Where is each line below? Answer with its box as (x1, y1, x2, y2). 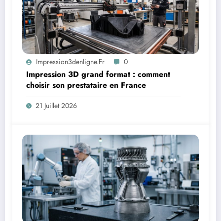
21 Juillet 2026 (36, 101, 77, 111)
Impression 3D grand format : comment (26, 69, 170, 80)
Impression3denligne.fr (36, 57, 105, 67)
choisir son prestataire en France (26, 79, 146, 91)
